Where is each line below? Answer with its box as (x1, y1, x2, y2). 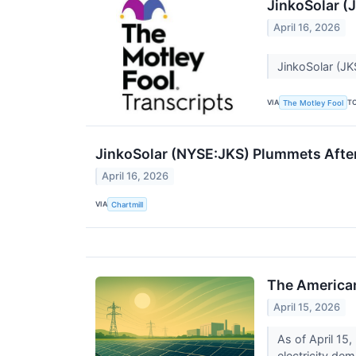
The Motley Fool (283, 98, 344, 107)
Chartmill (111, 199, 144, 209)
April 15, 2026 (273, 301, 341, 314)
